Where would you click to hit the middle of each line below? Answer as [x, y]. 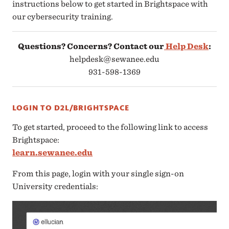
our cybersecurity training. [63, 17]
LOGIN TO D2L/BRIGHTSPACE [71, 108]
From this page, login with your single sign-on [98, 174]
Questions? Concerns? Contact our [91, 47]
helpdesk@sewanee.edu [114, 59]
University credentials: [55, 187]
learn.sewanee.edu [53, 153]
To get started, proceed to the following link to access [110, 127]
